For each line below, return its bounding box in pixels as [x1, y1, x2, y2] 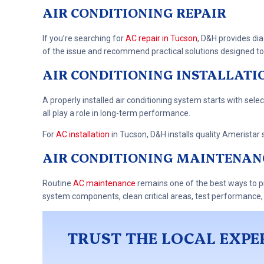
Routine [42, 179, 73, 189]
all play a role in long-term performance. [42, 108, 190, 118]
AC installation [56, 130, 110, 140]
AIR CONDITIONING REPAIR [42, 4, 226, 21]
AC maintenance [73, 179, 136, 189]
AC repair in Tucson [126, 34, 197, 44]
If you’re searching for [42, 34, 126, 44]
